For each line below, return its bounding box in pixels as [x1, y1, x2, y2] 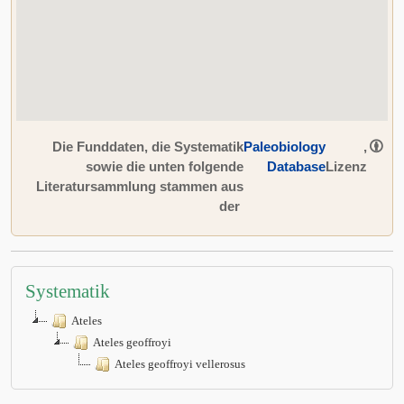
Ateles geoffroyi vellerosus [115, 357, 245, 371]
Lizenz [326, 159, 367, 174]
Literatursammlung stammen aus [36, 179, 243, 194]
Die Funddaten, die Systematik [52, 139, 243, 154]
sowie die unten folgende [86, 159, 243, 174]
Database [267, 159, 326, 174]
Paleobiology [243, 139, 326, 154]
